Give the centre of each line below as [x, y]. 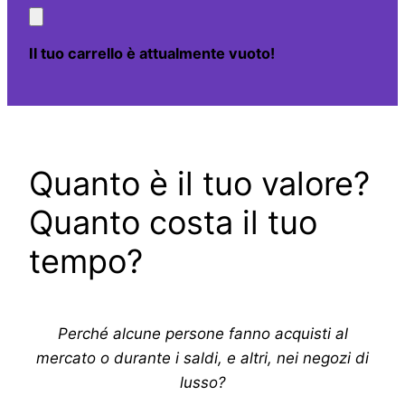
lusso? [202, 383]
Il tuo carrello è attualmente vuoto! [152, 54]
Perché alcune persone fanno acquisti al [202, 334]
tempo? [86, 261]
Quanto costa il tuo [173, 222]
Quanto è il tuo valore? [199, 183]
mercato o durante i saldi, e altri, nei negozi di [202, 358]
